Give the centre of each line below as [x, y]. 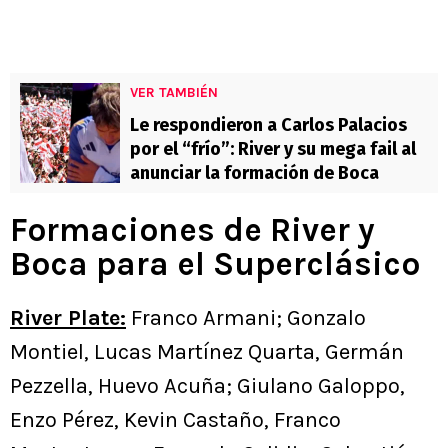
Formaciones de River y [192, 230]
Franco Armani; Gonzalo [246, 318]
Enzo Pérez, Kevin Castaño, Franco [175, 420]
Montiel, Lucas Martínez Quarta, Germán [207, 352]
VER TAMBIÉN [174, 93]
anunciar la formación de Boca [254, 173]
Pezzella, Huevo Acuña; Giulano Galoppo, [207, 386]
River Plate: [68, 318]
